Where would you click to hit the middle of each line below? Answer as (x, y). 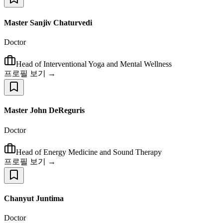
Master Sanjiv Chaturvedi (48, 22)
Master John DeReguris (44, 111)
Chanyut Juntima (34, 198)
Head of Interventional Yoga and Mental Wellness (94, 64)
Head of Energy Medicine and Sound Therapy (89, 152)
